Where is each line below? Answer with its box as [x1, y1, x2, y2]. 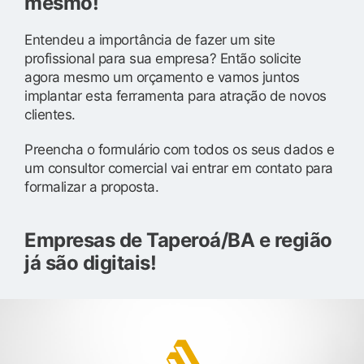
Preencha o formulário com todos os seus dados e [24, 141, 335, 158]
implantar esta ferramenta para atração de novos [24, 87, 327, 104]
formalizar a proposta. [24, 178, 158, 195]
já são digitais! [24, 250, 156, 275]
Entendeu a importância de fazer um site [24, 31, 275, 48]
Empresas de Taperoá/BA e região [24, 227, 332, 252]
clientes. [24, 106, 76, 123]
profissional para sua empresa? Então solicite [24, 50, 301, 67]
